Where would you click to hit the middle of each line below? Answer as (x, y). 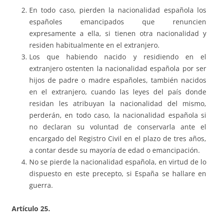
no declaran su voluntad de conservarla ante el (118, 127)
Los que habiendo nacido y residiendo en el (118, 57)
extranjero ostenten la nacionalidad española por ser (118, 69)
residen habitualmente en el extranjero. (94, 45)
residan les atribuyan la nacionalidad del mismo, (118, 104)
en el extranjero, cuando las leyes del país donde (118, 92)
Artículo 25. (31, 209)
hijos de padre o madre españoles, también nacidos (118, 80)
